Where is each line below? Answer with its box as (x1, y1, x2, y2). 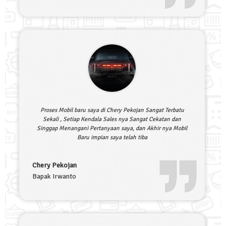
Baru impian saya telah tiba (77, 134, 147, 142)
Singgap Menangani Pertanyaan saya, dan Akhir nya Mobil (37, 125, 187, 133)
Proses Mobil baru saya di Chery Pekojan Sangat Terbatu (40, 106, 184, 115)
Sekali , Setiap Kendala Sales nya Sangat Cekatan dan (43, 116, 181, 124)
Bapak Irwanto (32, 172, 76, 181)
